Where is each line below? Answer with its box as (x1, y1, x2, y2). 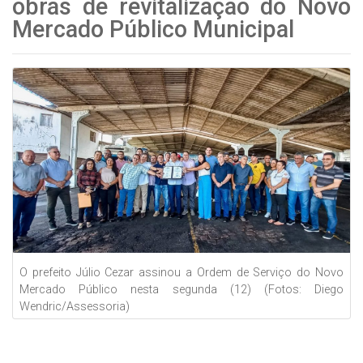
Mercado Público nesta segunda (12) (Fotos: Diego (19, 282, 344, 297)
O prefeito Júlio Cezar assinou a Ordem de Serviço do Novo (19, 265, 344, 280)
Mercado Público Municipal (12, 15, 294, 43)
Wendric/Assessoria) (19, 299, 130, 314)
